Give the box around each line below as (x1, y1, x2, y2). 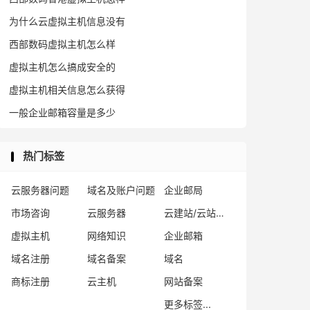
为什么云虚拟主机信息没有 (9, 15, 125, 27)
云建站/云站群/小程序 (215, 207, 224, 219)
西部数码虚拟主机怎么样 (9, 38, 116, 50)
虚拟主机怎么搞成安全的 (9, 61, 116, 73)
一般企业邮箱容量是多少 (9, 107, 116, 118)
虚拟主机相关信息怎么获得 (9, 84, 125, 95)
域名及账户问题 (87, 184, 156, 196)
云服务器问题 (11, 184, 69, 196)
